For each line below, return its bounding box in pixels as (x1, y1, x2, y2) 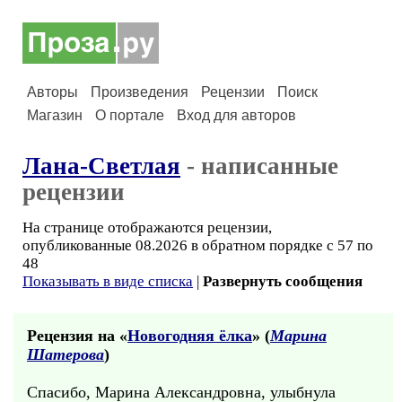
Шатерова (27, 345, 104, 363)
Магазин (27, 108, 83, 123)
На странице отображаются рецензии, (22, 219, 272, 236)
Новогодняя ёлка (127, 327, 252, 345)
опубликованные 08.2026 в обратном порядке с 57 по (22, 237, 373, 254)
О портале (95, 108, 164, 123)
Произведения (91, 84, 188, 100)
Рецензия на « (27, 327, 127, 345)
